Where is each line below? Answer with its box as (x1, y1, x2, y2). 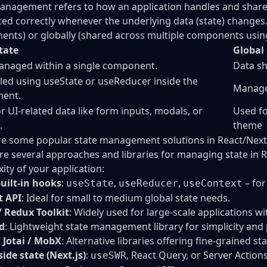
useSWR (91, 249, 126, 261)
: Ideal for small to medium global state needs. (21, 191, 230, 204)
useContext (183, 177, 243, 189)
